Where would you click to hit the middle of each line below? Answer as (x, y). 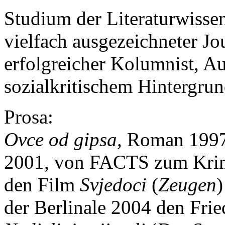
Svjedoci (113, 184)
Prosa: (29, 117)
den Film (42, 184)
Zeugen (187, 184)
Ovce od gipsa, (66, 139)
